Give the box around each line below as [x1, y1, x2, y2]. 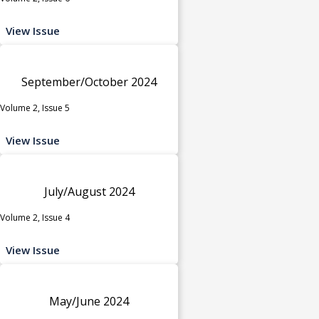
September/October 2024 [21, 73, 157, 90]
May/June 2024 [49, 293, 129, 309]
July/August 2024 [43, 183, 135, 199]
